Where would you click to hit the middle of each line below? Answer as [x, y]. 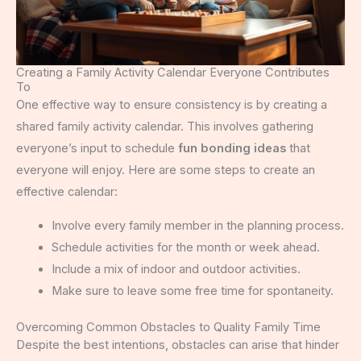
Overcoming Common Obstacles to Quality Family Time [168, 327]
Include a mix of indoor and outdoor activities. [176, 270]
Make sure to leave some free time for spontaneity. [192, 291]
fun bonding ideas [232, 149]
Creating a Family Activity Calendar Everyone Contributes [173, 73]
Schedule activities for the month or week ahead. [185, 248]
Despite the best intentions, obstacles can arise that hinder [178, 344]
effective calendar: [67, 192]
